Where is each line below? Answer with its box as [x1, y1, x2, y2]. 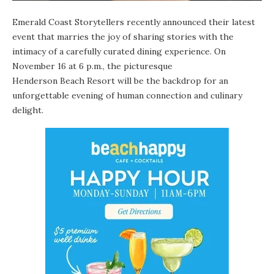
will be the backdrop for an [115, 75, 228, 86]
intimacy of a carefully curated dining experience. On [12, 45, 226, 57]
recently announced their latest [124, 16, 255, 28]
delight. [12, 104, 43, 116]
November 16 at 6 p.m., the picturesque [12, 60, 172, 72]
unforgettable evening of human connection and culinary [12, 89, 242, 101]
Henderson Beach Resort [12, 75, 115, 86]
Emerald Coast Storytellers [12, 16, 124, 28]
